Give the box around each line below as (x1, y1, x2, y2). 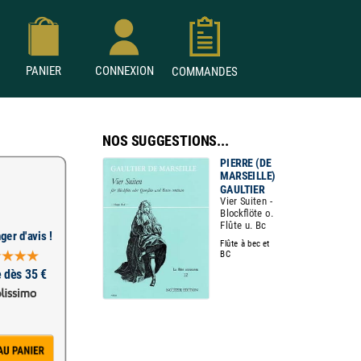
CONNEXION (87, 64, 161, 78)
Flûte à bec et (220, 238, 270, 249)
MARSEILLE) (220, 169, 276, 183)
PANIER (19, 64, 68, 78)
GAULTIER (220, 182, 265, 196)
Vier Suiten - (220, 195, 273, 208)
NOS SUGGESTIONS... (102, 132, 229, 149)
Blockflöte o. (220, 206, 273, 220)
